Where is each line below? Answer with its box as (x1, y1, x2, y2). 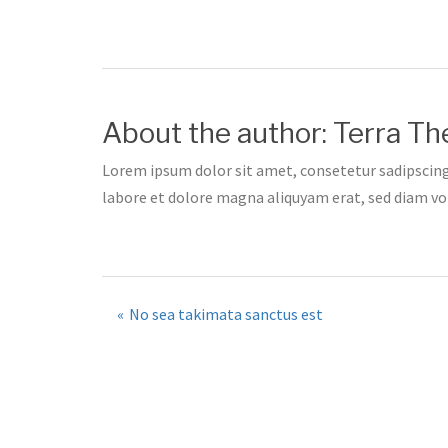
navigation (116, 334, 301, 381)
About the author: (102, 115, 333, 150)
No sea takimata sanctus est (129, 303, 323, 324)
